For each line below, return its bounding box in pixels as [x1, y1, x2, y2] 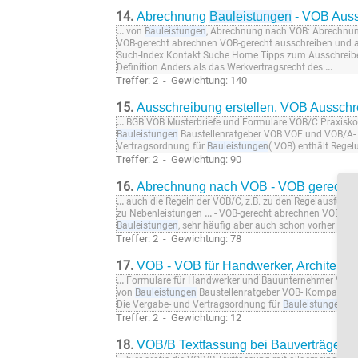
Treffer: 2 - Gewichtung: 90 [116, 153, 241, 166]
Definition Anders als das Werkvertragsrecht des [117, 62, 325, 74]
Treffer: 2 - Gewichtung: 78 [116, 233, 241, 245]
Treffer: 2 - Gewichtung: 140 [116, 74, 247, 87]
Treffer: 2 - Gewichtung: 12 [116, 312, 241, 324]
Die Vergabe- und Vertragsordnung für [117, 299, 283, 311]
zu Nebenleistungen [117, 208, 205, 220]
